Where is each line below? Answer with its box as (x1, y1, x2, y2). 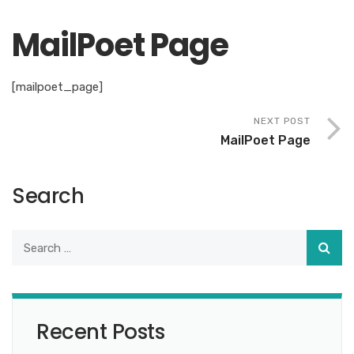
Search (12, 182, 84, 210)
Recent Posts (36, 318, 164, 346)
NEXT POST (254, 115, 311, 126)
